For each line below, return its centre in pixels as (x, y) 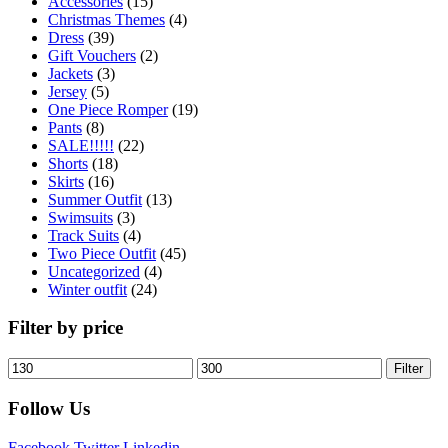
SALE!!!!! (81, 145)
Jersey (67, 91)
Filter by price (65, 328)
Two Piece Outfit (102, 253)
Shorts (68, 163)
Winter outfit (87, 289)
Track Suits (83, 235)
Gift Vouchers (92, 55)
